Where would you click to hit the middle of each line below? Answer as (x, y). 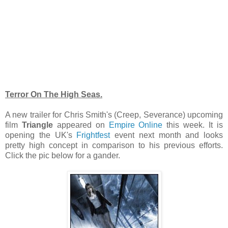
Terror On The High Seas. (54, 94)
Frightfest (93, 135)
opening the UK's (41, 135)
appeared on (81, 125)
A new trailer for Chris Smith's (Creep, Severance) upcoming (114, 115)
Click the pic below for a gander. (63, 155)
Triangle (37, 125)
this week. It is (193, 125)
